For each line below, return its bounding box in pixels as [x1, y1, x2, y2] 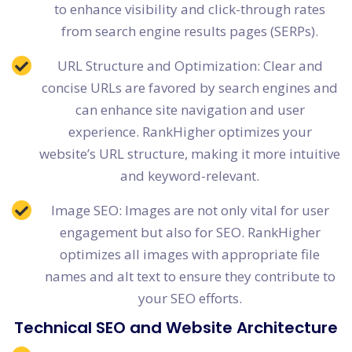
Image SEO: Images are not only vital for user [50, 201, 329, 220]
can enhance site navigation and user [75, 101, 305, 119]
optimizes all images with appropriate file [60, 245, 320, 264]
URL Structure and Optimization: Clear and [57, 57, 323, 75]
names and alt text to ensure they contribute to [44, 267, 335, 286]
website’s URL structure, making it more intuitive [39, 145, 340, 163]
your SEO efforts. [137, 289, 242, 308]
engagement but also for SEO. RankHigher [59, 223, 321, 242]
